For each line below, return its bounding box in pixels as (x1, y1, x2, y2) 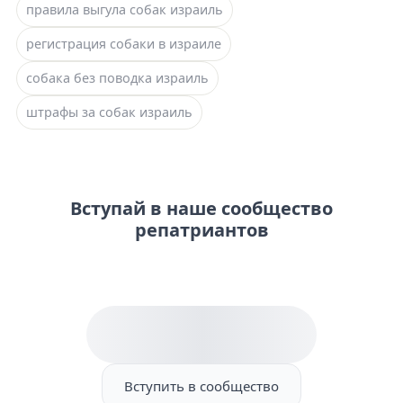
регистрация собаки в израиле (26, 35, 221, 53)
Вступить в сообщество (124, 377, 279, 396)
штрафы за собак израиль (26, 103, 193, 121)
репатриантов (134, 218, 269, 243)
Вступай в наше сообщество (70, 196, 333, 221)
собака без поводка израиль (26, 69, 209, 87)
